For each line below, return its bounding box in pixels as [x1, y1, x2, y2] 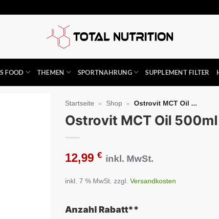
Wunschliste [6, 131, 44, 140]
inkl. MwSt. [106, 153, 154, 164]
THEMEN [37, 68, 65, 76]
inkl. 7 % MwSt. [65, 176, 112, 185]
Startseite [65, 99, 95, 107]
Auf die [14, 123, 36, 131]
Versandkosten [130, 176, 176, 185]
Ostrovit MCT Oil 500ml [65, 112, 218, 129]
